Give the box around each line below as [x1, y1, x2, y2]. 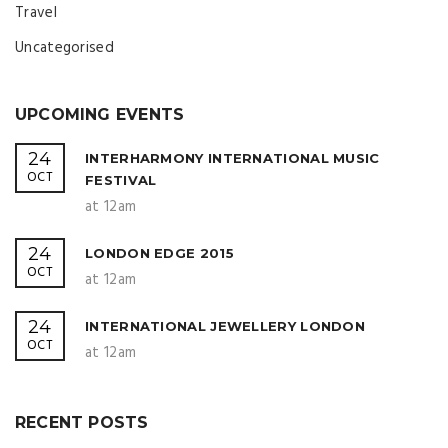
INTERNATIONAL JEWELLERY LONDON [85, 318, 365, 334]
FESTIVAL [85, 172, 157, 188]
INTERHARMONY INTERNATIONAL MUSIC [85, 150, 380, 166]
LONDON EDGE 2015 [85, 245, 234, 261]
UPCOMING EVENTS [15, 105, 185, 124]
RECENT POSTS [15, 413, 149, 432]
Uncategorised [15, 36, 114, 60]
